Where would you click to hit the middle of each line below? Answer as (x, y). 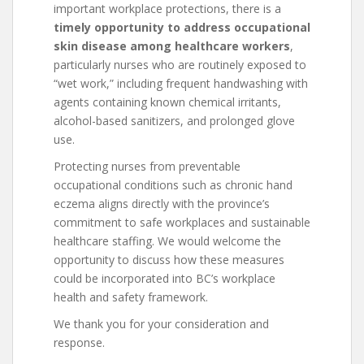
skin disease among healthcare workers (172, 46)
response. (79, 342)
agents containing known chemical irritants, (167, 102)
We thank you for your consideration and (161, 324)
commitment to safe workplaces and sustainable (182, 222)
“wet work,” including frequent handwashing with (181, 83)
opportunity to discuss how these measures (169, 260)
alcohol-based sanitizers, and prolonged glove (174, 121)
